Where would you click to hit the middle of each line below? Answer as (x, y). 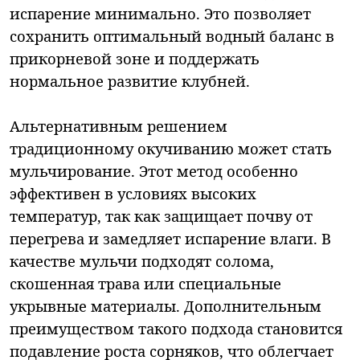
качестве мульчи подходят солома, (142, 260)
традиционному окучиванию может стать (171, 148)
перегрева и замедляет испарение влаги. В (170, 238)
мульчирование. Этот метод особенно (154, 170)
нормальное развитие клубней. (130, 80)
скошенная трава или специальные (145, 283)
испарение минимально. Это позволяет (160, 13)
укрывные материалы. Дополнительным (166, 305)
